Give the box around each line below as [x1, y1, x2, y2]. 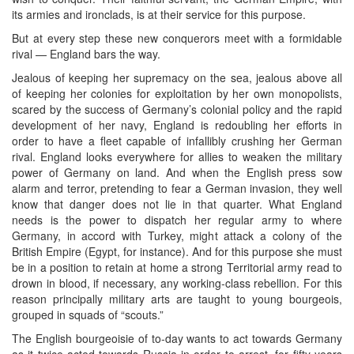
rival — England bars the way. [12, 45, 160, 62]
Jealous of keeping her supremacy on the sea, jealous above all [12, 69, 342, 85]
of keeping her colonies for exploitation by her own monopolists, [12, 85, 342, 101]
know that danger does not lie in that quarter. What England [12, 195, 342, 212]
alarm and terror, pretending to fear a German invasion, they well [12, 179, 342, 196]
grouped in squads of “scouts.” [12, 306, 164, 322]
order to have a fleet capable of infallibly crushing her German [12, 132, 342, 149]
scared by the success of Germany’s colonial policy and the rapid [12, 100, 342, 117]
